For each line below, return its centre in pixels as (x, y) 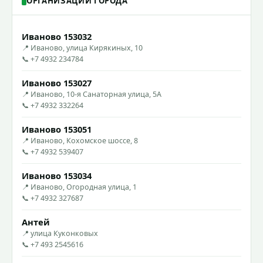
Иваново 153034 (57, 175)
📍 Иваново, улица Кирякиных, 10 (82, 48)
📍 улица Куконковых (60, 233)
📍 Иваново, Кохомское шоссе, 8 (80, 140)
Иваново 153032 (57, 36)
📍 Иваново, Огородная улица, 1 (79, 187)
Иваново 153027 (57, 82)
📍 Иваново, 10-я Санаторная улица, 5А (92, 94)
